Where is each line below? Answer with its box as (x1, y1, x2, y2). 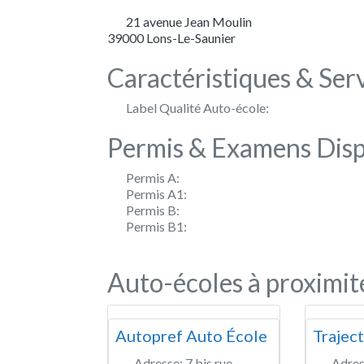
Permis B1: (126, 218, 187, 234)
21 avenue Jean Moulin (126, 13, 252, 29)
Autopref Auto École (115, 325, 267, 345)
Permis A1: (126, 185, 187, 201)
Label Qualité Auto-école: (126, 99, 269, 115)
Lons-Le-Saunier (146, 29, 236, 45)
